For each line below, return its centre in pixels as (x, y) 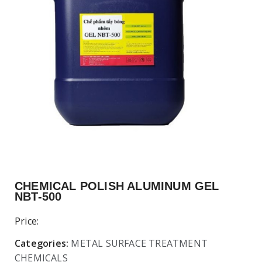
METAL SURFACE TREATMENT (139, 243)
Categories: (42, 243)
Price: (27, 221)
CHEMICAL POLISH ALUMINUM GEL (117, 186)
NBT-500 (38, 196)
